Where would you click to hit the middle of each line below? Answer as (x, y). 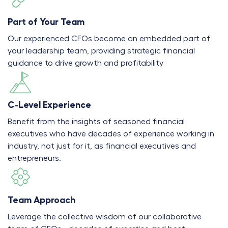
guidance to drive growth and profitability (85, 63)
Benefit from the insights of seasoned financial (96, 122)
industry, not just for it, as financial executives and (102, 146)
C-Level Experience (49, 105)
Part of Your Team (46, 22)
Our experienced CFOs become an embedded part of (109, 39)
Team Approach (41, 200)
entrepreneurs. (34, 158)
